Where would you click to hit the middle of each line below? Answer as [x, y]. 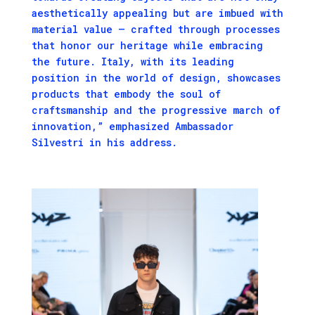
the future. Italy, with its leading [133, 62]
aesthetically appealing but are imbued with [157, 13]
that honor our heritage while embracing [147, 46]
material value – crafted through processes [155, 30]
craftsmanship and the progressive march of [156, 110]
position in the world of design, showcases [156, 78]
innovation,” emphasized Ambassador [132, 127]
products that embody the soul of [126, 94]
